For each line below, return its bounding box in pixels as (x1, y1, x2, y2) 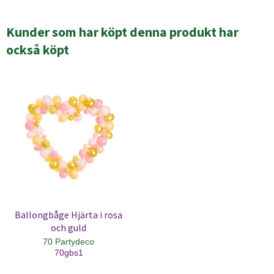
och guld (51, 222, 86, 234)
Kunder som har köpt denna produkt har (6, 23, 239, 40)
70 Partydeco (43, 237, 94, 247)
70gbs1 (54, 248, 83, 258)
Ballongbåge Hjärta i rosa (15, 209, 122, 221)
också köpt (6, 40, 69, 58)
